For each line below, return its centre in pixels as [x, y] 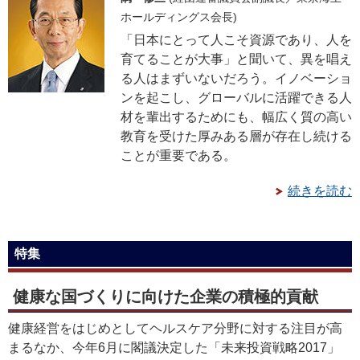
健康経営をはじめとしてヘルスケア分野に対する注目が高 [175, 328]
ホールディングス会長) [179, 17]
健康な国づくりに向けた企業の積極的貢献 [166, 297]
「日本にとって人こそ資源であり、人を [236, 40]
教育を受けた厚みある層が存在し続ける [236, 136]
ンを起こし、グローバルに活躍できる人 [236, 98]
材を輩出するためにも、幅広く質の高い [236, 117]
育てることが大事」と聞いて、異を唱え [236, 59]
